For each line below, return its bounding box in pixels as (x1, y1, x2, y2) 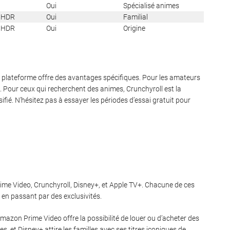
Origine (123, 24, 145, 33)
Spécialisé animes (123, 2, 179, 10)
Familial (123, 13, 148, 22)
